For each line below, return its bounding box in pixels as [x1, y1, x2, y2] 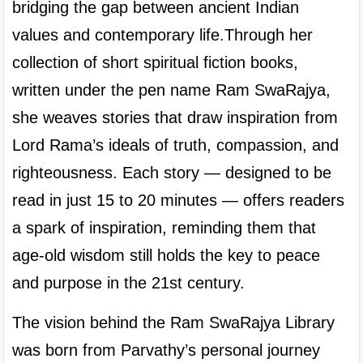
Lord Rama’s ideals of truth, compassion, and [12, 136, 339, 154]
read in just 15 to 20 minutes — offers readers [12, 191, 344, 209]
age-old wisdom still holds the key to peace [12, 246, 320, 264]
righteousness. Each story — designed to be [12, 164, 331, 181]
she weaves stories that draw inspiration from [12, 109, 338, 126]
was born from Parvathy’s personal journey [12, 341, 320, 359]
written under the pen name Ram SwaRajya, [12, 81, 331, 99]
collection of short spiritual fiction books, [12, 53, 298, 71]
